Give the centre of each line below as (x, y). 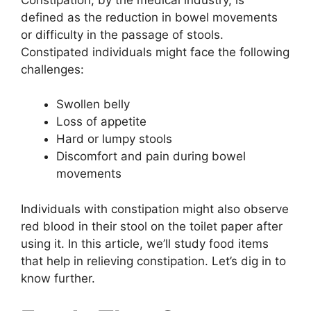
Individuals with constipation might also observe (155, 209)
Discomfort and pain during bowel (151, 157)
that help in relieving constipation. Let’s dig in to (153, 261)
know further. (58, 278)
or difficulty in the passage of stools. (122, 34)
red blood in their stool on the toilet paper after (152, 226)
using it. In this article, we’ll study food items (145, 243)
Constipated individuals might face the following (155, 52)
